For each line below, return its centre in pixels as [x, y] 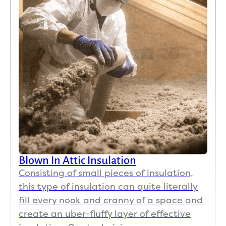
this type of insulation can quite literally [108, 187]
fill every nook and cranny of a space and [111, 200]
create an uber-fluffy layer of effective [105, 214]
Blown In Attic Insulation [77, 160]
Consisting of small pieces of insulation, [106, 173]
